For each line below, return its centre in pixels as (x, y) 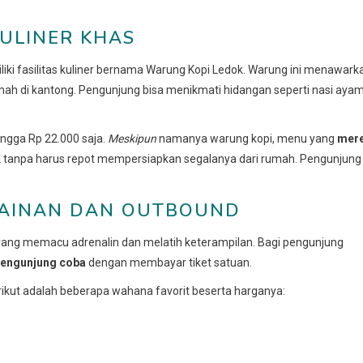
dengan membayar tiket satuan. (169, 262)
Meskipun (132, 138)
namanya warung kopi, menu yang (247, 138)
